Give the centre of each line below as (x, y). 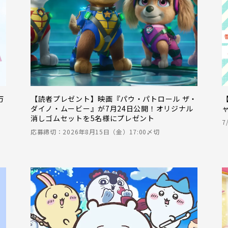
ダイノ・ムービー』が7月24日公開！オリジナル (112, 108)
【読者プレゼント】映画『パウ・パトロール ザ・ (114, 98)
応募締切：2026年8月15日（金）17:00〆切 (95, 131)
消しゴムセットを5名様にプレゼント (92, 118)
